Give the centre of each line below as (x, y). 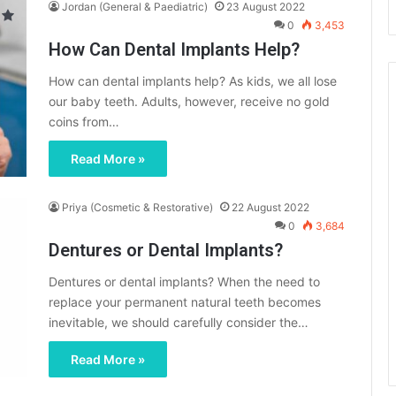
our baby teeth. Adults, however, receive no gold (189, 102)
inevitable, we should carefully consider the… (179, 323)
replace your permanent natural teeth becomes (185, 302)
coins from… (84, 122)
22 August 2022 (270, 208)
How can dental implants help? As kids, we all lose (193, 81)
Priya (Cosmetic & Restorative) (137, 208)
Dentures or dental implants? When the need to (184, 282)
